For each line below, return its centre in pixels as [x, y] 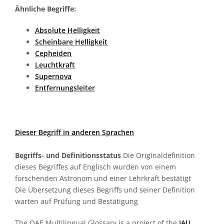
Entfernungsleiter [65, 88]
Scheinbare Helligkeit [71, 42]
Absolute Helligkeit [67, 30]
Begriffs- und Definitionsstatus [68, 155]
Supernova [53, 76]
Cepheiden [53, 53]
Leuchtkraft [55, 65]
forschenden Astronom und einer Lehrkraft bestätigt [103, 178]
